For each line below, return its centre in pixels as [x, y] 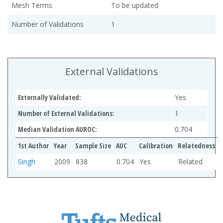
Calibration [156, 145]
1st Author [33, 145]
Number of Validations [48, 24]
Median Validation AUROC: [57, 129]
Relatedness [196, 145]
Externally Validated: [50, 97]
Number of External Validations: [66, 113]
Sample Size [93, 145]
